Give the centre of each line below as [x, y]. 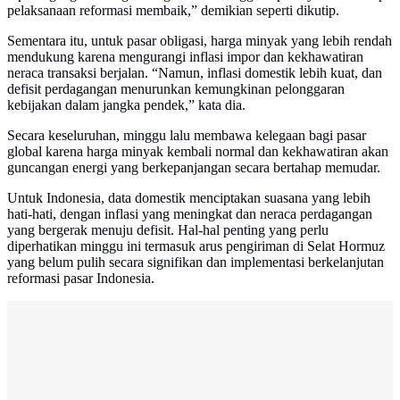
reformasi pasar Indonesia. [81, 279]
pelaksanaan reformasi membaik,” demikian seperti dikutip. [173, 11]
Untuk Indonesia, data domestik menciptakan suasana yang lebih [189, 198]
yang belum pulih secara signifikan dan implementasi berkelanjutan [196, 262]
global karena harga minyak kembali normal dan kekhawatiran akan [198, 152]
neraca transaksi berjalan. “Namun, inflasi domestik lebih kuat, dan [195, 73]
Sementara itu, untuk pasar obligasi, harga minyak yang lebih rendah [200, 41]
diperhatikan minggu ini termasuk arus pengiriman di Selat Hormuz [196, 246]
